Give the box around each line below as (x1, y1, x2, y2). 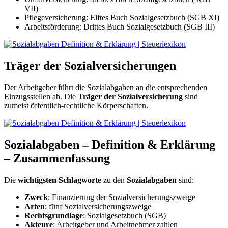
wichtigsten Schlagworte (18, 175, 101, 184)
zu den (101, 175, 127, 184)
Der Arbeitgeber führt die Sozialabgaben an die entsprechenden (4, 83, 207, 92)
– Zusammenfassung (4, 151, 110, 165)
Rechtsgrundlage (24, 211, 83, 220)
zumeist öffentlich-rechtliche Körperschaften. (4, 101, 148, 110)
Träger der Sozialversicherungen (4, 59, 176, 73)
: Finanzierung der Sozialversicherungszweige (48, 192, 195, 202)
